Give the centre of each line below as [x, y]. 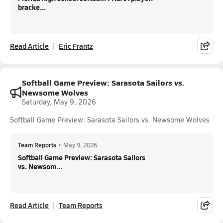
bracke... [32, 7]
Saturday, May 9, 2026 [59, 102]
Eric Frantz [76, 46]
